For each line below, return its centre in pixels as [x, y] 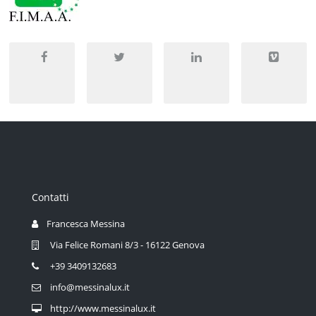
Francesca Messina [86, 224]
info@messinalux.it [90, 287]
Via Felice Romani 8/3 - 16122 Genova [127, 245]
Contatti [50, 197]
